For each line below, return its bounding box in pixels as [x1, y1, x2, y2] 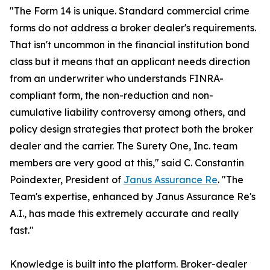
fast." [10, 224, 34, 236]
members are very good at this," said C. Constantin [10, 157, 244, 169]
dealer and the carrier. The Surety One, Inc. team [10, 140, 237, 152]
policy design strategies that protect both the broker [10, 123, 253, 135]
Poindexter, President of [10, 174, 124, 186]
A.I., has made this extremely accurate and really [10, 207, 239, 219]
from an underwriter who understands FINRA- [10, 72, 224, 84]
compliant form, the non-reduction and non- [10, 89, 213, 101]
